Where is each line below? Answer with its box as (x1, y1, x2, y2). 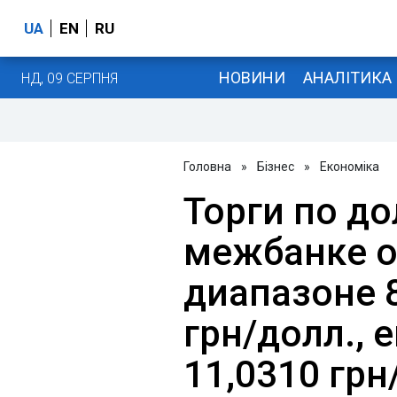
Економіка (320, 160, 379, 174)
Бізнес (257, 160, 294, 174)
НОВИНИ (218, 67, 285, 87)
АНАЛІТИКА (302, 67, 392, 87)
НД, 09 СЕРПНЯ (21, 69, 118, 87)
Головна (183, 160, 231, 174)
